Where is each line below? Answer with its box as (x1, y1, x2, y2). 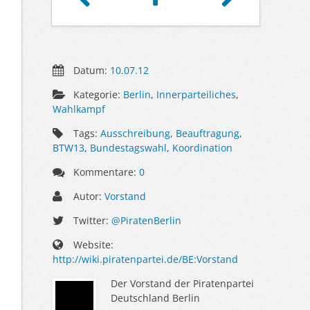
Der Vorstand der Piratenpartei (111, 276, 254, 290)
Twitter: (71, 213, 112, 227)
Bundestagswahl (90, 140, 167, 154)
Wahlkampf (53, 102, 105, 116)
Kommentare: (71, 165, 140, 179)
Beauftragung (176, 126, 240, 140)
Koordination (172, 140, 232, 154)
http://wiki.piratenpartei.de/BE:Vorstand (53, 252, 238, 266)
